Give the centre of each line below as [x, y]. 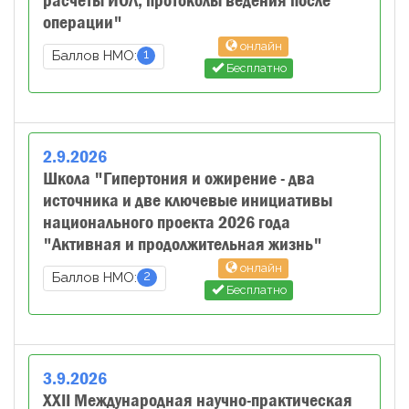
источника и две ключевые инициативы [188, 200]
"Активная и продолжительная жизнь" [183, 244]
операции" [83, 22]
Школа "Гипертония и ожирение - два [179, 178]
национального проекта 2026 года [167, 222]
